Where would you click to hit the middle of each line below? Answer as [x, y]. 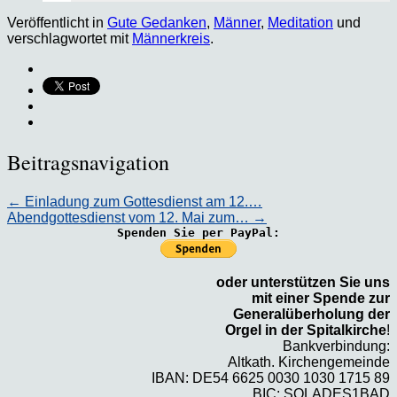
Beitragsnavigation [88, 162]
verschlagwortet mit [70, 38]
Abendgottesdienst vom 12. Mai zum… [130, 217]
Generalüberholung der [311, 314]
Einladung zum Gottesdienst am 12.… [142, 201]
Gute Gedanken [157, 22]
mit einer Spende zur [321, 298]
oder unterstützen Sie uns [303, 282]
